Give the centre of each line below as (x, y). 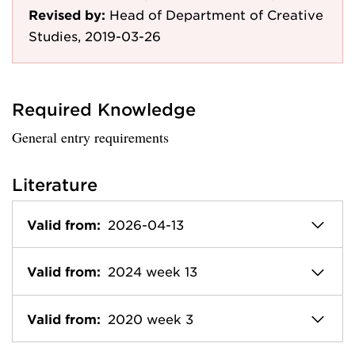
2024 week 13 (153, 271)
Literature (55, 184)
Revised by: (67, 14)
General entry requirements (90, 137)
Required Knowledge (104, 109)
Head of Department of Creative (216, 14)
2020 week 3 (151, 318)
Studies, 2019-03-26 (95, 36)
